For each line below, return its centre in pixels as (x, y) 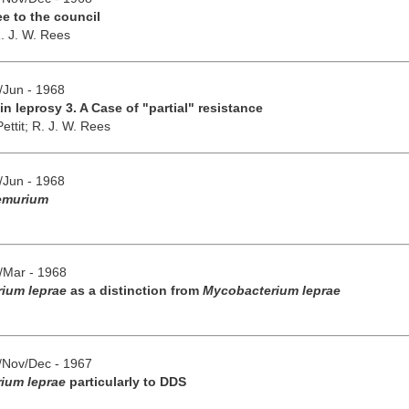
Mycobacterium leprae (271, 290)
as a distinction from (134, 290)
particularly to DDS (126, 381)
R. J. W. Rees (71, 126)
